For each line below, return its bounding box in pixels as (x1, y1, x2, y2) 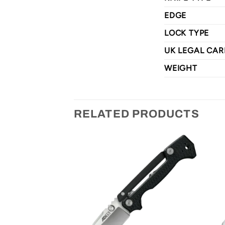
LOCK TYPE (164, 28, 209, 38)
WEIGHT (164, 63, 197, 73)
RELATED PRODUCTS (74, 108, 199, 121)
